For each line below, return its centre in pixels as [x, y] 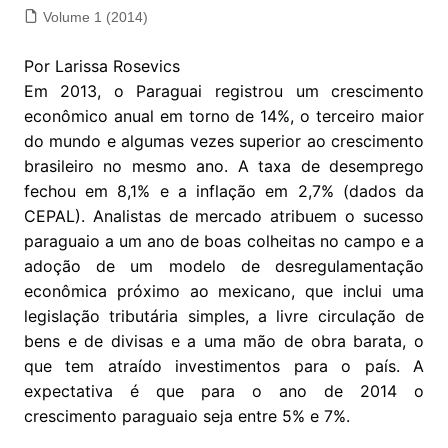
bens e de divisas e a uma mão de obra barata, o [224, 340]
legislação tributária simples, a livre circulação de [224, 315]
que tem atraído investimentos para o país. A [224, 365]
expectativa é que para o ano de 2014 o [224, 390]
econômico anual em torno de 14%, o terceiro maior [224, 115]
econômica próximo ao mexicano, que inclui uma [224, 290]
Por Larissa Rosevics [101, 65]
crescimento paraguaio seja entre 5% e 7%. [186, 415]
